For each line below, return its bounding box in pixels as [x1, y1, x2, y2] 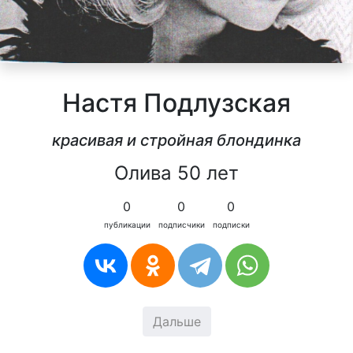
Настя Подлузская [62, 87, 291, 119]
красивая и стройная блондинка [52, 131, 301, 150]
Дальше [152, 314, 201, 330]
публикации [103, 220, 150, 230]
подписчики [158, 220, 205, 230]
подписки [212, 220, 250, 230]
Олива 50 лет [114, 162, 239, 185]
